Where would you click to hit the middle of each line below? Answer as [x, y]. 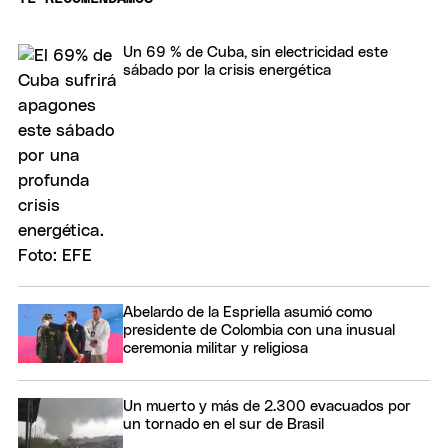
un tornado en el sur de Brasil [223, 425]
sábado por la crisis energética [227, 70]
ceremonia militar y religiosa [215, 348]
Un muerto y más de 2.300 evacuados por [267, 407]
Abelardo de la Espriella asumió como [247, 312]
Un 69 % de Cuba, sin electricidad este [255, 52]
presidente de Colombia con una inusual [259, 330]
